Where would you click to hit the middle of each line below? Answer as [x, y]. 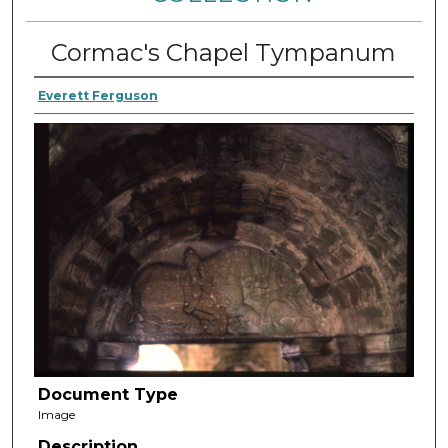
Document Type [107, 395]
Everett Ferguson [97, 95]
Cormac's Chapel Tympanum [224, 52]
